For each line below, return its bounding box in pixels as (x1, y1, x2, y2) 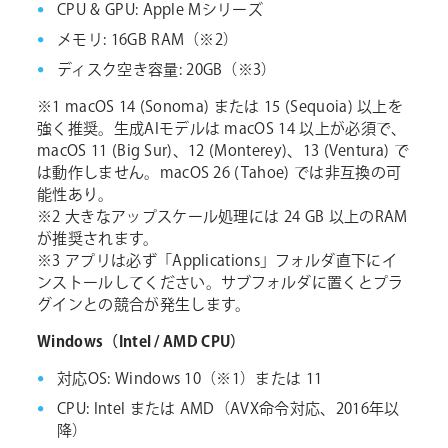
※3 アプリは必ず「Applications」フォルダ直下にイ (37, 251, 397, 273)
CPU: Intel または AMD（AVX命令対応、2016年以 (57, 399, 400, 421)
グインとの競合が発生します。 (37, 295, 251, 317)
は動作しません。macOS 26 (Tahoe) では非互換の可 (37, 163, 402, 185)
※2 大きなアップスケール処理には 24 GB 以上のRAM (37, 207, 408, 229)
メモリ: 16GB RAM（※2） (57, 30, 239, 52)
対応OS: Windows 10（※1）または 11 (57, 369, 323, 391)
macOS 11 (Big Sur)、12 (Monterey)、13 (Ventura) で (37, 141, 410, 163)
